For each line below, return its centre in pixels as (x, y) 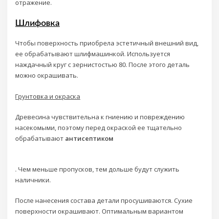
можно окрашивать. (47, 76)
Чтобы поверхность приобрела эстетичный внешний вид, (107, 43)
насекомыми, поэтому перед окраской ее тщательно (99, 127)
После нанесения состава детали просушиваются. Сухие (104, 200)
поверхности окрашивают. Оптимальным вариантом (99, 211)
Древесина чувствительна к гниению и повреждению (100, 117)
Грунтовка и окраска (48, 96)
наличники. (33, 180)
